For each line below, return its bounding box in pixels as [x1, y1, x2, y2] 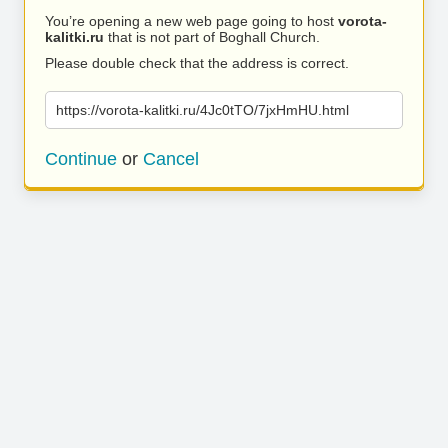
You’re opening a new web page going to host [45, 13, 338, 29]
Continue [45, 149, 117, 169]
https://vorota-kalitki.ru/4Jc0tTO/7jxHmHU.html [56, 102, 349, 118]
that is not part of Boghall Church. [104, 29, 320, 45]
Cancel [143, 149, 199, 169]
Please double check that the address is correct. [45, 55, 349, 71]
